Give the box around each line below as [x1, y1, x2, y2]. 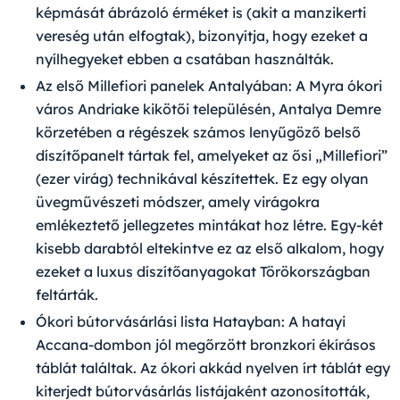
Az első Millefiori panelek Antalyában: [36, 77, 292, 96]
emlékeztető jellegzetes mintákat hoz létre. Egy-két [36, 216, 383, 235]
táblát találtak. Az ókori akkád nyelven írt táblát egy [36, 359, 390, 378]
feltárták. [36, 286, 98, 304]
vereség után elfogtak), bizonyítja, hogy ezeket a [36, 27, 368, 46]
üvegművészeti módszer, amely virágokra [36, 193, 320, 212]
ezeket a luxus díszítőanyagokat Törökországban [36, 262, 371, 281]
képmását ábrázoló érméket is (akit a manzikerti [36, 4, 366, 22]
